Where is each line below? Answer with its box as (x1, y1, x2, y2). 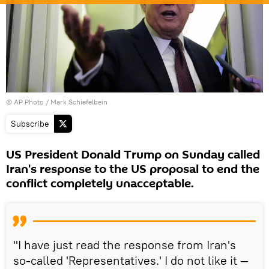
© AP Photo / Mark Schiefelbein (6, 97, 107, 106)
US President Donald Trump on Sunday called (6, 146, 260, 163)
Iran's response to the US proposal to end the (6, 160, 259, 178)
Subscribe (11, 118, 49, 129)
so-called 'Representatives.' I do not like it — (13, 252, 249, 268)
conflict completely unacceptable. (6, 175, 194, 192)
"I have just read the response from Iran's (13, 237, 236, 252)
